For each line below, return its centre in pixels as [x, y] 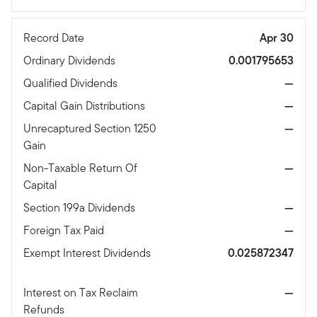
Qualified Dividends [72, 83]
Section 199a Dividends [81, 207]
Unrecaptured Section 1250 [90, 128]
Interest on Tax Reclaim [81, 292]
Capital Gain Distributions [86, 105]
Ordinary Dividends [71, 60]
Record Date [55, 38]
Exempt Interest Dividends [87, 253]
